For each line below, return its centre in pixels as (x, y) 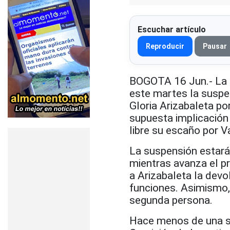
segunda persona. (171, 200)
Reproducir (165, 46)
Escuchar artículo (172, 29)
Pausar (215, 46)
